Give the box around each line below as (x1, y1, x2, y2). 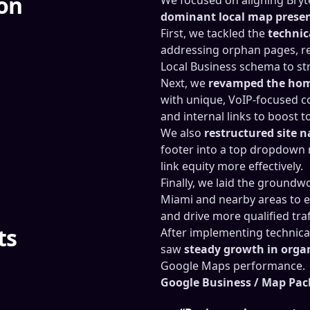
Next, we (161, 75, 208, 91)
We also (161, 125, 204, 140)
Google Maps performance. (161, 257, 305, 273)
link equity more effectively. (161, 158, 303, 174)
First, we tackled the (161, 25, 268, 41)
